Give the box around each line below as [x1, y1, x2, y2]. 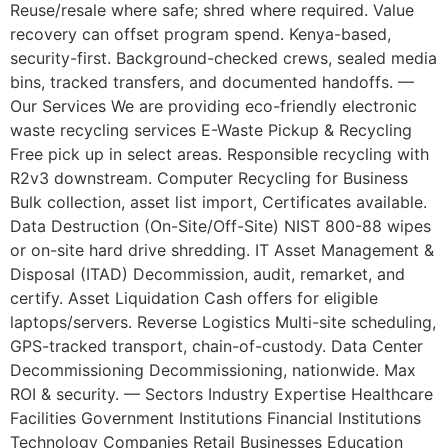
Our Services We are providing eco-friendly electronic [10, 96, 417, 117]
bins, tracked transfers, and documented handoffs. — [10, 72, 414, 93]
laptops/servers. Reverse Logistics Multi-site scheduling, [10, 312, 436, 333]
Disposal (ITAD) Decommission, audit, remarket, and [10, 264, 405, 285]
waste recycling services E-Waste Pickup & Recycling [10, 120, 412, 141]
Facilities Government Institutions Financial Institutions [10, 408, 421, 429]
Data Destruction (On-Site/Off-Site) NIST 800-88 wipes [10, 216, 431, 237]
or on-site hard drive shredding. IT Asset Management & [10, 240, 434, 261]
